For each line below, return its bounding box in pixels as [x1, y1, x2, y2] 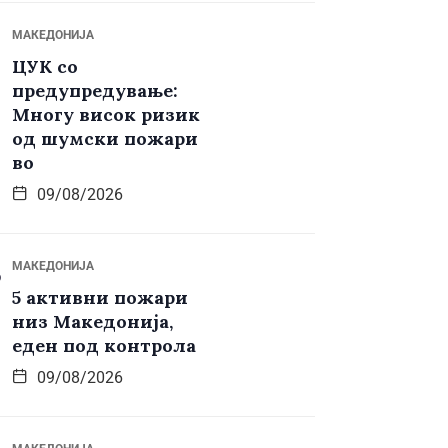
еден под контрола [12, 334, 196, 358]
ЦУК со [12, 55, 78, 79]
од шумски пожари [12, 127, 198, 151]
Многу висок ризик [12, 103, 200, 127]
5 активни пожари [12, 286, 188, 310]
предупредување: [12, 79, 178, 103]
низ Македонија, [12, 310, 173, 334]
